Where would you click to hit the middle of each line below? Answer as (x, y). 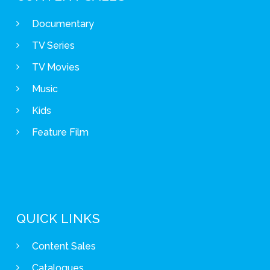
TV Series (53, 46)
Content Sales (64, 246)
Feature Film (60, 133)
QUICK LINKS (58, 219)
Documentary (63, 24)
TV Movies (55, 67)
